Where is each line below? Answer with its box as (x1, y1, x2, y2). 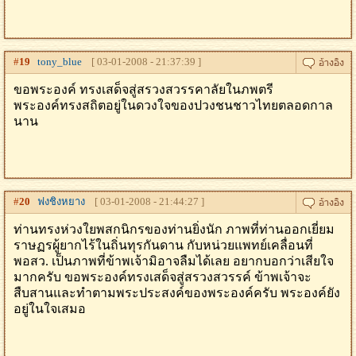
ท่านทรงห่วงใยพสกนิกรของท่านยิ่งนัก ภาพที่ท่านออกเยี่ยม (14, 222, 335, 236)
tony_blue (30, 56, 82, 68)
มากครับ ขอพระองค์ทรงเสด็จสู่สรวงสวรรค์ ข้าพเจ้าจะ (14, 270, 311, 284)
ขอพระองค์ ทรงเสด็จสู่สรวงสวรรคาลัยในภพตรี (14, 83, 273, 96)
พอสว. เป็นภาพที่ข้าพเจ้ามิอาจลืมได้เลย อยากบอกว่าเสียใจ (14, 254, 334, 268)
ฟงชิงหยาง (30, 195, 85, 207)
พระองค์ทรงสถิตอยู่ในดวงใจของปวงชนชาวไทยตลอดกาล (14, 99, 333, 112)
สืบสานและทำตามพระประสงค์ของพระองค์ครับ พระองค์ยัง (14, 286, 340, 300)
